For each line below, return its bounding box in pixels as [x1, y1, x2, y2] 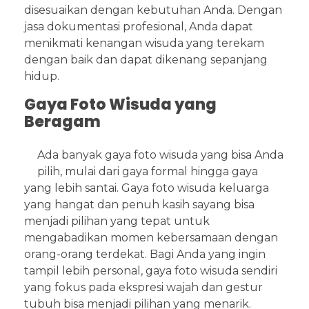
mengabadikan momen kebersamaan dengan [24, 231, 278, 245]
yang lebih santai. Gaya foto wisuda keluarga [24, 181, 269, 195]
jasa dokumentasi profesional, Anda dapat [24, 19, 253, 33]
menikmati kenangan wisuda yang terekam [24, 36, 264, 50]
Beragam [24, 110, 101, 132]
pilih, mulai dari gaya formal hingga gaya [37, 165, 259, 179]
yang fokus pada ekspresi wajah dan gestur [24, 281, 263, 295]
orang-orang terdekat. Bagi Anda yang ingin [24, 248, 266, 261]
